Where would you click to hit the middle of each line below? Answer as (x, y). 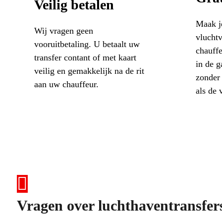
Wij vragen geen (63, 30)
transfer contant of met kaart (85, 57)
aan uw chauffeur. (66, 84)
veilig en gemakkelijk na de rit (89, 71)
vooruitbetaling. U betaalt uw (87, 44)
